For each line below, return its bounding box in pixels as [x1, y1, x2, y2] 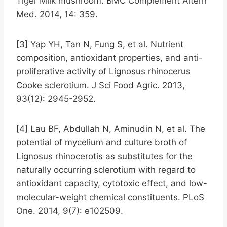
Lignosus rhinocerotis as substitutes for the [16, 150, 193, 161]
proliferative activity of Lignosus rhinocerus [16, 66, 191, 77]
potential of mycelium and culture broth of [16, 137, 187, 147]
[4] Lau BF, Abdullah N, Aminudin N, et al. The [16, 123, 205, 134]
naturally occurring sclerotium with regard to [16, 164, 196, 175]
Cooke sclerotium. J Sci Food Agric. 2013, [16, 80, 185, 90]
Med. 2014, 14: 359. [16, 9, 98, 19]
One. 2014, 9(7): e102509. [16, 205, 123, 216]
